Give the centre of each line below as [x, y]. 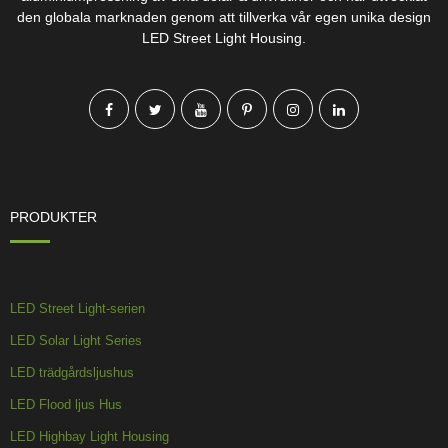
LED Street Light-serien [77, 308]
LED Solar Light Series [76, 340]
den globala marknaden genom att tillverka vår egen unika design [224, 16]
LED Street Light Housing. [224, 37]
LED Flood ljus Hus [66, 404]
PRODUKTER [53, 216]
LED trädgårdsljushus [72, 372]
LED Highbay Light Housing [89, 436]
